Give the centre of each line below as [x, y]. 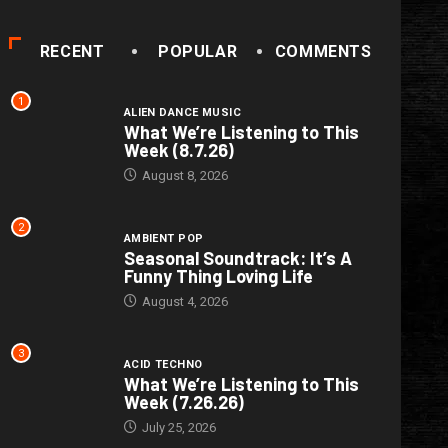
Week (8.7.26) [178, 149]
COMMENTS [323, 51]
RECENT [72, 51]
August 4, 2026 [183, 301]
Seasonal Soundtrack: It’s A [237, 257]
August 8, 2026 [183, 175]
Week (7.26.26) [183, 401]
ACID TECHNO [163, 364]
